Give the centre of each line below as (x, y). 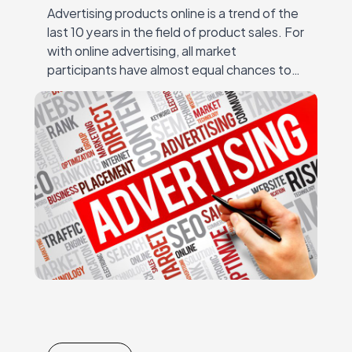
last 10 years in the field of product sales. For (176, 31)
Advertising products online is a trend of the (173, 13)
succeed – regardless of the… (133, 88)
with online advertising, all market (142, 50)
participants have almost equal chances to (169, 69)
